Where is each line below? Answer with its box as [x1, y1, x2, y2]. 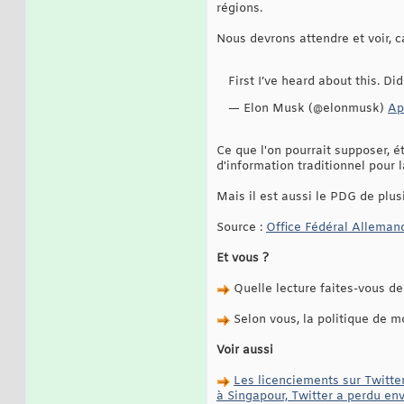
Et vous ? [216, 251, 269, 267]
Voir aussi [216, 343, 273, 359]
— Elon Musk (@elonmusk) [228, 101, 388, 117]
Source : [216, 220, 266, 236]
